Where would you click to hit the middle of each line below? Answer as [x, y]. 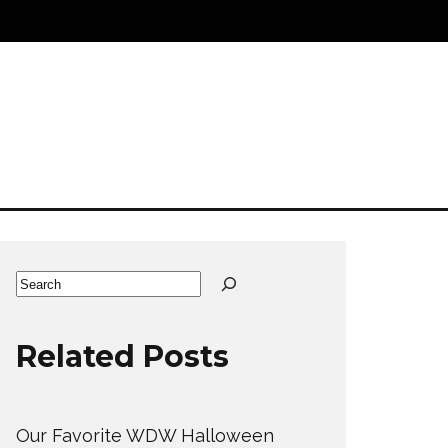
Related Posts [122, 356]
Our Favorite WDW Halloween [145, 435]
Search [45, 283]
